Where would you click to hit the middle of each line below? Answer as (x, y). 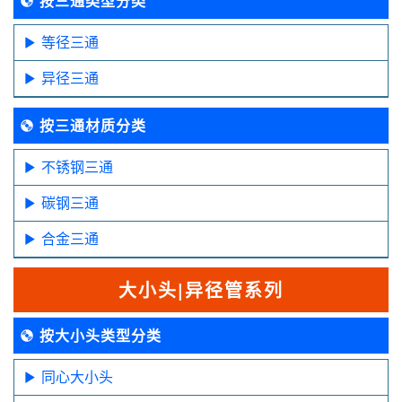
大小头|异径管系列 (201, 289)
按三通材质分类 (93, 125)
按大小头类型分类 (100, 335)
